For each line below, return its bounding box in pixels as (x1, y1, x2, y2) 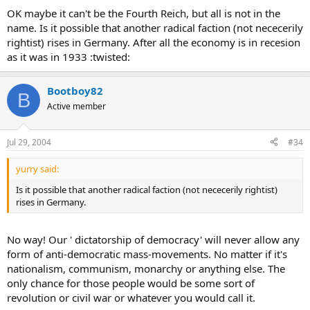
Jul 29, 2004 (7, 136, 51, 148)
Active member (47, 100, 106, 112)
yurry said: (16, 162, 59, 175)
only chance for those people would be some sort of (7, 276, 255, 290)
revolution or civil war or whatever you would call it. (7, 291, 255, 304)
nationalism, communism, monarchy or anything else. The (7, 262, 285, 275)
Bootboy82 (47, 84, 103, 98)
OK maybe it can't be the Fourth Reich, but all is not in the (7, 6, 280, 20)
